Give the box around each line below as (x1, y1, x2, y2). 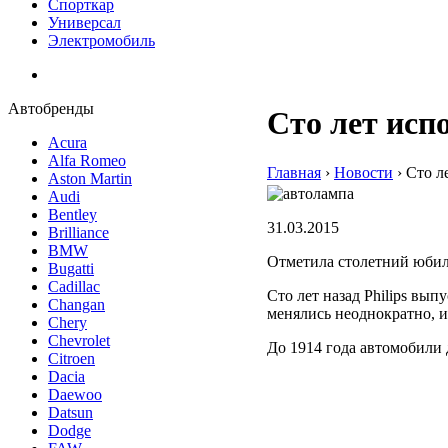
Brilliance (48, 224, 109, 241)
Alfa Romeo (48, 152, 126, 169)
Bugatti (48, 260, 94, 277)
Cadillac (48, 278, 100, 295)
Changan (48, 296, 105, 313)
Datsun (48, 404, 93, 421)
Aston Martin (48, 170, 132, 187)
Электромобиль (48, 32, 155, 49)
